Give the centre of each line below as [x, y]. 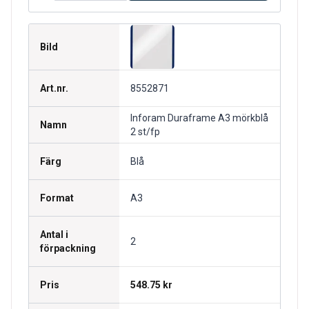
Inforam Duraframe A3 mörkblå [199, 118]
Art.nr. [54, 88]
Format [57, 198]
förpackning [68, 248]
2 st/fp [145, 132]
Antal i [54, 235]
